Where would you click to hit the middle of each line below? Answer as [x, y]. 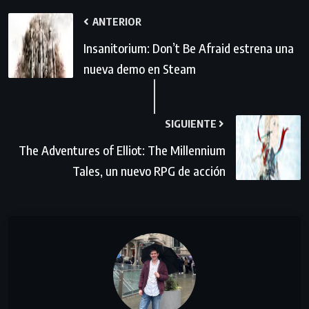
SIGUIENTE [192, 123]
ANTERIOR [116, 21]
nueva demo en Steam [140, 68]
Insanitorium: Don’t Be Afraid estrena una [189, 48]
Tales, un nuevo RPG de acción [149, 170]
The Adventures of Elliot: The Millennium [122, 150]
